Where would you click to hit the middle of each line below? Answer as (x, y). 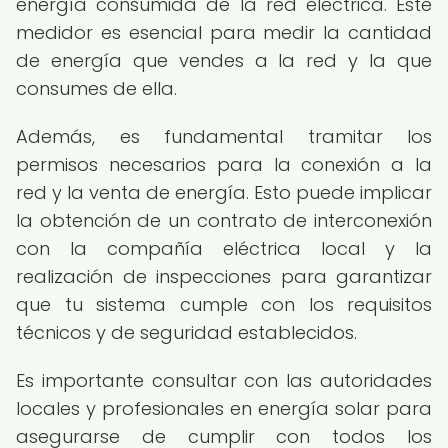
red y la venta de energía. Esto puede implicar (224, 192)
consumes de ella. (96, 88)
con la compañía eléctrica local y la (224, 248)
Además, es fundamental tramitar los (224, 136)
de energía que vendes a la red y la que (224, 60)
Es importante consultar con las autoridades (224, 380)
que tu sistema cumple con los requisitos (224, 304)
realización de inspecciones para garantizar (224, 276)
